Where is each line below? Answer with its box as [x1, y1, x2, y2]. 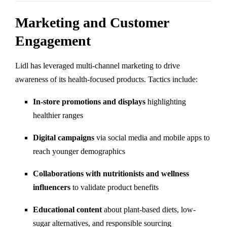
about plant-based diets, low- [102, 205, 196, 214]
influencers [33, 182, 70, 192]
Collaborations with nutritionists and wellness [33, 169, 189, 178]
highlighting [145, 97, 186, 106]
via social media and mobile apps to [94, 133, 210, 142]
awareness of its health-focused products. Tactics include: [15, 74, 198, 84]
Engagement [15, 32, 91, 49]
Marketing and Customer [15, 14, 169, 30]
